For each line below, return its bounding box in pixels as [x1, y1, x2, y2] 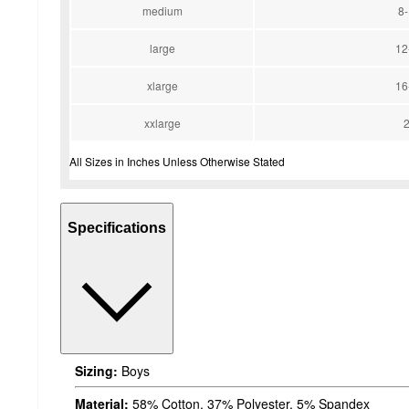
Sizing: [75, 362, 118, 381]
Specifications [68, 219, 166, 236]
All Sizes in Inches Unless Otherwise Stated [69, 153, 285, 170]
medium [142, 3, 183, 19]
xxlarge [143, 115, 181, 131]
